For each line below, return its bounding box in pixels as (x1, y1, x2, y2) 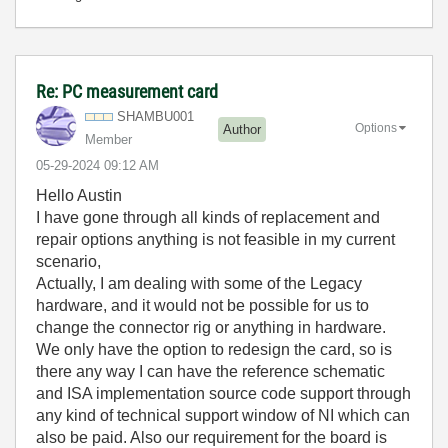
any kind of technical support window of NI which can (36, 406, 410, 424)
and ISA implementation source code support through (36, 384, 411, 402)
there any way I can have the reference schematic (36, 362, 385, 380)
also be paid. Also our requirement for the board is (36, 428, 387, 446)
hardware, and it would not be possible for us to (36, 296, 369, 314)
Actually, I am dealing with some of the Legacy (36, 274, 362, 292)
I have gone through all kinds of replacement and (36, 208, 380, 226)
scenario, (36, 252, 101, 270)
